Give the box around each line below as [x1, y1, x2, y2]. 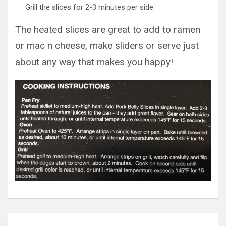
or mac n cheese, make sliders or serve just [15, 40, 199, 52]
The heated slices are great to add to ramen [15, 24, 200, 36]
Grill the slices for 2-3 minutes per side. [25, 3, 155, 12]
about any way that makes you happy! [15, 56, 173, 68]
